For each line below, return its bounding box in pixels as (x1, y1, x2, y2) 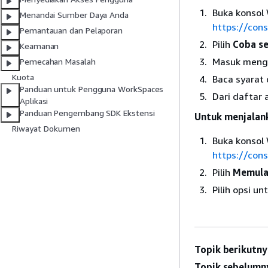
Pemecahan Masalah (20, 56, 96, 67)
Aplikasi (20, 96, 48, 106)
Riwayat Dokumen (12, 123, 80, 134)
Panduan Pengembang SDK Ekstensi (20, 108, 155, 118)
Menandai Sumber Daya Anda (20, 10, 129, 20)
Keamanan (20, 41, 59, 51)
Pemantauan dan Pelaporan (20, 25, 123, 36)
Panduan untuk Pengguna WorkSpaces (20, 84, 164, 95)
